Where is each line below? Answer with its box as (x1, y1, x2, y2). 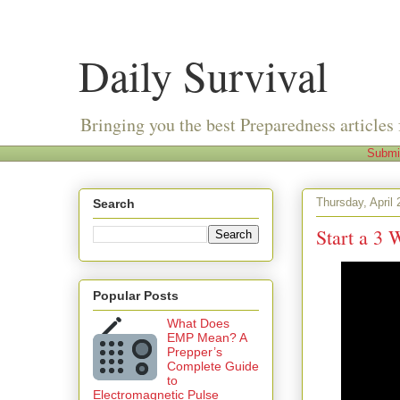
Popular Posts (93, 287, 179, 303)
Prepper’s (166, 344, 222, 359)
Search (93, 196, 135, 212)
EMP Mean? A (166, 329, 246, 345)
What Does (166, 315, 229, 330)
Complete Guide (166, 358, 259, 373)
